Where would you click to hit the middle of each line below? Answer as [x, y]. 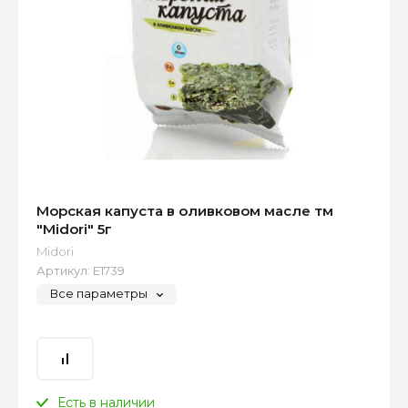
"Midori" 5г [74, 229]
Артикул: [63, 271]
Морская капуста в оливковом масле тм [185, 211]
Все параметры [99, 294]
